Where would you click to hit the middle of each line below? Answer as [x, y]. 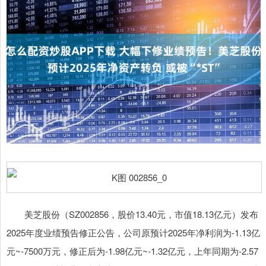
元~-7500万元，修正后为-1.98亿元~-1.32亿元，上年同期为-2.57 [132, 251]
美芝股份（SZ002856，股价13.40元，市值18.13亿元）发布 [132, 214]
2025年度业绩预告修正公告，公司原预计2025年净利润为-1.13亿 [133, 233]
